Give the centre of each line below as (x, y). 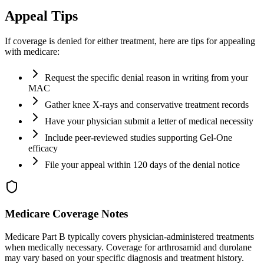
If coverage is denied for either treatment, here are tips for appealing (130, 41)
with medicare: (32, 52)
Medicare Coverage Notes (66, 214)
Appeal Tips (41, 16)
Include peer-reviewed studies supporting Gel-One (138, 138)
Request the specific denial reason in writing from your (146, 78)
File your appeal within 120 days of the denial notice (142, 165)
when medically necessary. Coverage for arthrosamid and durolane (128, 247)
